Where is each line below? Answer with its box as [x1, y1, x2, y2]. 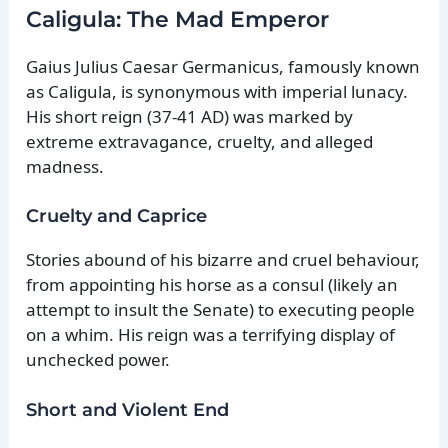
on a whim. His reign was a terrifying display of [26, 323, 396, 347]
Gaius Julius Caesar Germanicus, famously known [26, 55, 421, 79]
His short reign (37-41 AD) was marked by [26, 105, 354, 129]
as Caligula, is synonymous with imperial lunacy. [26, 80, 409, 104]
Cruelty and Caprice [26, 205, 208, 228]
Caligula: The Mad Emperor [26, 6, 330, 34]
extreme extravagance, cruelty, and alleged [26, 130, 374, 154]
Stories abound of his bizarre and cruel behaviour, [26, 248, 421, 272]
